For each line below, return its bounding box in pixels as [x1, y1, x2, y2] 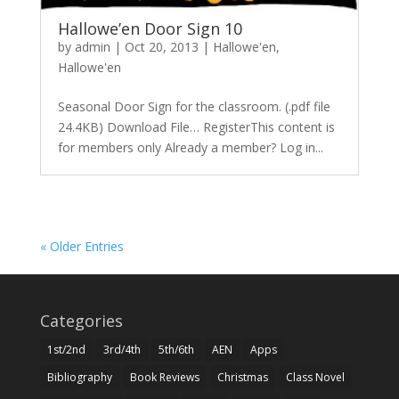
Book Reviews [129, 370, 199, 385]
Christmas [216, 370, 268, 385]
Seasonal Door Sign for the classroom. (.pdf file [57, 98, 330, 115]
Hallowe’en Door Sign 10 [57, 18, 242, 39]
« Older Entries [39, 238, 124, 255]
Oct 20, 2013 [124, 38, 199, 55]
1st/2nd [46, 342, 85, 357]
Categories [39, 310, 123, 331]
